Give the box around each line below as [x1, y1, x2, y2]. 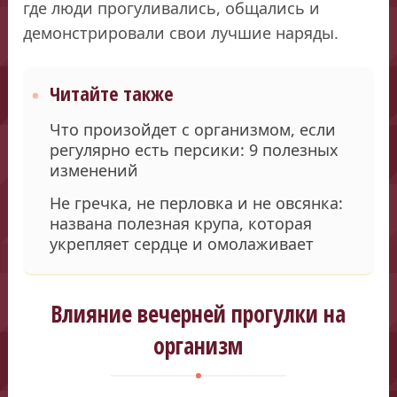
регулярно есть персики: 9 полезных [50, 138, 339, 160]
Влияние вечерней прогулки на [51, 297, 346, 330]
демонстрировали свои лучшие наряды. [23, 21, 339, 43]
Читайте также [50, 80, 175, 106]
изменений [50, 159, 139, 181]
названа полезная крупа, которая [50, 212, 313, 234]
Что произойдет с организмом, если [50, 118, 337, 140]
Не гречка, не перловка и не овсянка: [50, 191, 344, 214]
